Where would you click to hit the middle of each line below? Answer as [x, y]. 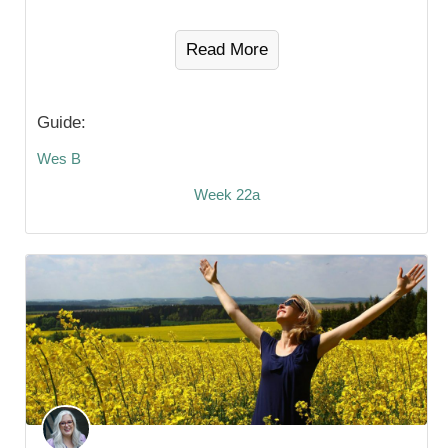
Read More [226, 49]
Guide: [61, 122]
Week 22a [226, 194]
